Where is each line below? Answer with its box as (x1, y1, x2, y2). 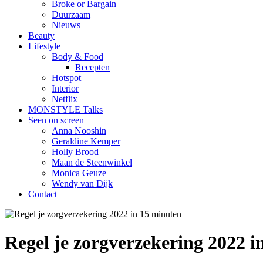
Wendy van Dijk (52, 178, 113, 188)
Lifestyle (28, 41, 60, 51)
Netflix (52, 94, 77, 104)
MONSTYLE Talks (28, 104, 103, 114)
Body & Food (52, 52, 103, 62)
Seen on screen (28, 115, 84, 125)
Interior (52, 83, 79, 93)
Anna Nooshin (52, 126, 106, 136)
